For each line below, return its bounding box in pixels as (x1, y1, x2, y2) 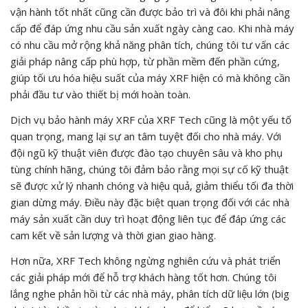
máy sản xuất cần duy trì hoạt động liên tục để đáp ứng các (10, 211, 286, 225)
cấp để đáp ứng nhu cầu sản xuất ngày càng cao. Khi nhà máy (10, 21, 294, 35)
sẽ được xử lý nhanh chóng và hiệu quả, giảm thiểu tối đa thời (10, 178, 294, 192)
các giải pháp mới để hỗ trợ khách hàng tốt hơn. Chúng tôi (10, 269, 276, 284)
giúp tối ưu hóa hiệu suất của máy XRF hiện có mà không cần (10, 70, 290, 85)
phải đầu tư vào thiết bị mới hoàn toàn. (10, 87, 190, 101)
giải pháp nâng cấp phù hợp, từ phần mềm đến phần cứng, (10, 54, 280, 68)
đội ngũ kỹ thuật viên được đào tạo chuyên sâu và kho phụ (10, 145, 283, 159)
